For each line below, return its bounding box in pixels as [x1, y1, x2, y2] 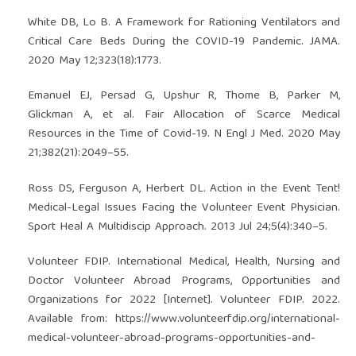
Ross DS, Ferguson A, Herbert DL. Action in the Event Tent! [27, 178, 341, 199]
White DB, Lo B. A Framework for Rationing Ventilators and [27, 13, 341, 34]
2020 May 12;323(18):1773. [27, 51, 161, 72]
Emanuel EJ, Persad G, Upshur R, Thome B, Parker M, [27, 86, 341, 107]
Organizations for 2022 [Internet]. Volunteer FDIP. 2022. [27, 289, 341, 311]
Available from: [27, 308, 116, 330]
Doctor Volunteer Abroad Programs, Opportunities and [27, 270, 341, 292]
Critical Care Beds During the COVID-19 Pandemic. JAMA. [27, 32, 341, 53]
